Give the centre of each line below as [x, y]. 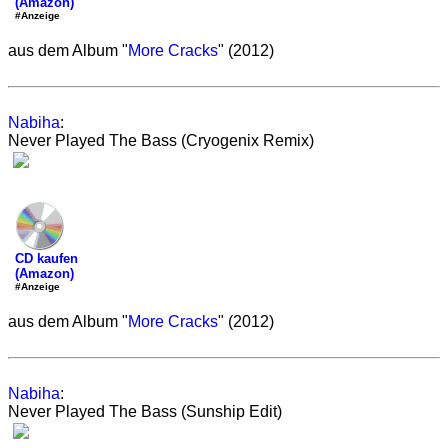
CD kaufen [46, 258]
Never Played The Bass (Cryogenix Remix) [161, 140]
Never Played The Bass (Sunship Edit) [145, 411]
